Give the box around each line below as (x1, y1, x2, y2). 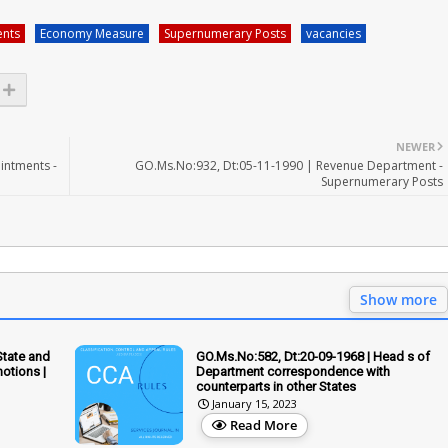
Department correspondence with (196, 363, 390, 379)
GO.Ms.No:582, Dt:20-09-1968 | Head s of (196, 348, 430, 364)
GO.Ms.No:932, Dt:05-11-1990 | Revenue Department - (135, 156, 443, 174)
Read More (230, 415, 297, 434)
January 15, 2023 (212, 395, 297, 411)
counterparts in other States (196, 378, 356, 394)
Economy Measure (40, 24, 144, 42)
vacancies (306, 24, 361, 42)
